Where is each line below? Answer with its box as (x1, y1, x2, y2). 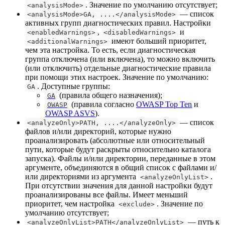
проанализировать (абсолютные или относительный (25, 136, 205, 145)
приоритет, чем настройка (25, 199, 117, 208)
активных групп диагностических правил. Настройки (25, 18, 211, 27)
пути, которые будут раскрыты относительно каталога (25, 145, 211, 154)
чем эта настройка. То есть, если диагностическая (25, 45, 195, 54)
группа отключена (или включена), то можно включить (25, 54, 215, 63)
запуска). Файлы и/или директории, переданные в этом (25, 154, 215, 163)
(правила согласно (69, 99, 136, 108)
